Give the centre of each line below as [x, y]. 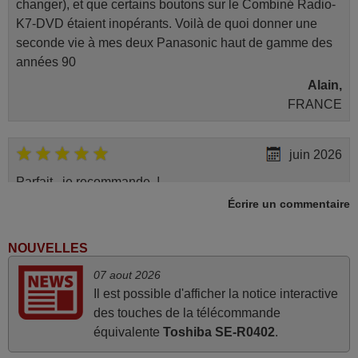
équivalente [128, 332]
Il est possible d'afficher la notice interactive [215, 294]
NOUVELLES [48, 248]
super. [33, 320]
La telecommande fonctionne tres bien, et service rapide [173, 301]
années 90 [46, 62]
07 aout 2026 [127, 275]
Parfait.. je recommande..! [88, 181]
